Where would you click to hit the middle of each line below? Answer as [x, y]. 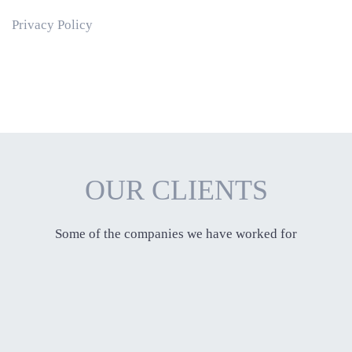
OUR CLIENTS [176, 190]
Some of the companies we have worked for [176, 233]
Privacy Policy [52, 24]
